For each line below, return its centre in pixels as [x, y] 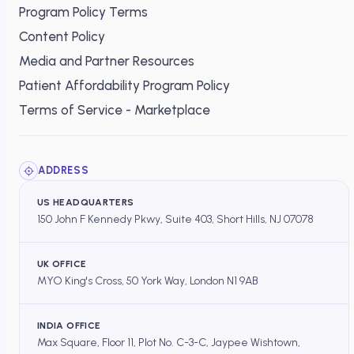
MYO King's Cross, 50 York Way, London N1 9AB [148, 281]
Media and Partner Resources [107, 61]
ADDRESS [64, 171]
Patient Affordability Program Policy [124, 86]
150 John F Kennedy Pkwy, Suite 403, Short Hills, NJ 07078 [175, 220]
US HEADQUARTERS [86, 203]
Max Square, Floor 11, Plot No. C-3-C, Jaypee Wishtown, [169, 343]
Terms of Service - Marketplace [115, 110]
